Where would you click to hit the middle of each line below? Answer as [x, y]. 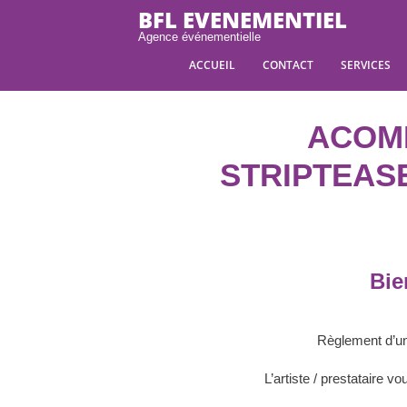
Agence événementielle [199, 37]
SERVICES [366, 65]
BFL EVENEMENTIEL [243, 20]
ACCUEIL [212, 65]
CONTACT [288, 65]
